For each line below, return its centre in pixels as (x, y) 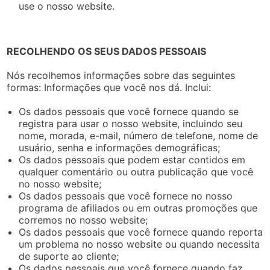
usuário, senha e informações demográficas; (120, 147)
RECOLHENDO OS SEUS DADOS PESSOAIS (107, 51)
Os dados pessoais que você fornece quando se (129, 111)
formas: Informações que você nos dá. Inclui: (109, 87)
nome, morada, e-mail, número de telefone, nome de (139, 135)
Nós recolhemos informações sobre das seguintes (121, 75)
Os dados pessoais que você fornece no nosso (126, 196)
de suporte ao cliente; (69, 256)
